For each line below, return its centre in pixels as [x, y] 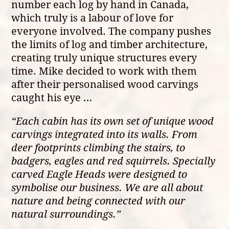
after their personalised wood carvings [105, 84]
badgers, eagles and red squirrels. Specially [114, 161]
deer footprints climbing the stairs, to [98, 147]
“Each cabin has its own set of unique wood [113, 121]
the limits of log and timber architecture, [110, 44]
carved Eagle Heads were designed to [99, 174]
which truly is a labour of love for [93, 17]
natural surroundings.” [66, 214]
